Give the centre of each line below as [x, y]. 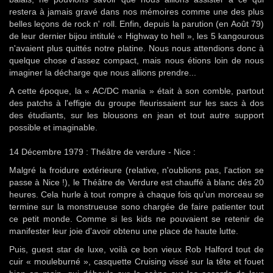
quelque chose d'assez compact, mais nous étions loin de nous [136, 60]
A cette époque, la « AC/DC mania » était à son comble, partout [136, 91]
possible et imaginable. [53, 127]
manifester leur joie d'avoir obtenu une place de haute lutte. [124, 231]
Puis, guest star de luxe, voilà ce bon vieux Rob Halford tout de [136, 249]
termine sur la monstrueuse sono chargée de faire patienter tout [136, 207]
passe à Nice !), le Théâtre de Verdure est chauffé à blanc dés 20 [136, 182]
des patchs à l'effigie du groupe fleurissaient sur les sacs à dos [136, 103]
